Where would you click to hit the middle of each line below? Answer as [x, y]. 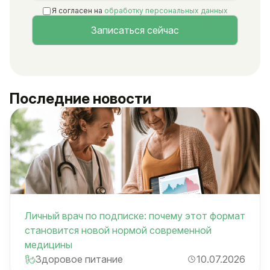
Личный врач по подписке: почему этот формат [135, 215]
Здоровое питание [79, 259]
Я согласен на [78, 11]
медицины [49, 244]
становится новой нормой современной [118, 230]
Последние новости [80, 98]
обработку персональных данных [166, 11]
